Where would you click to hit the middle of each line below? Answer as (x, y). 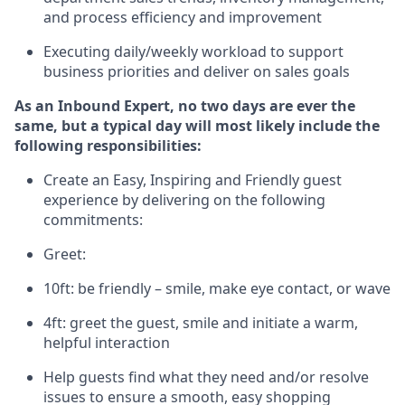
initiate (276, 323)
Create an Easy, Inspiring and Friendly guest (193, 180)
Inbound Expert (114, 106)
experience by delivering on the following (184, 200)
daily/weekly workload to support (229, 52)
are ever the (312, 106)
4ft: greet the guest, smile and (146, 323)
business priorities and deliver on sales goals (197, 71)
